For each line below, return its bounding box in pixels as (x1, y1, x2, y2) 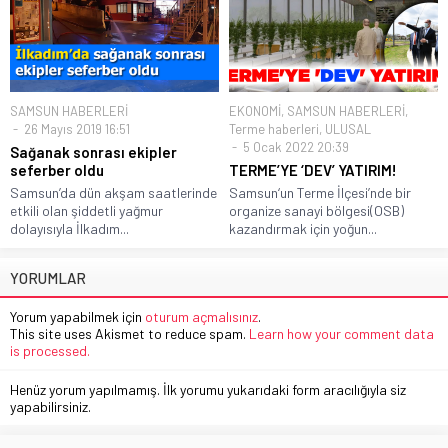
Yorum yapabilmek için (10, 307, 145, 325)
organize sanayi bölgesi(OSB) (229, 201, 404, 219)
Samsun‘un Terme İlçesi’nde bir (229, 183, 411, 201)
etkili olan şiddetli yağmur (10, 201, 163, 219)
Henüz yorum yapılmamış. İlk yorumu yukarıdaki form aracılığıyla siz (10, 380, 406, 398)
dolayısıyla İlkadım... (10, 219, 129, 237)
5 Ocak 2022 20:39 (240, 138, 349, 155)
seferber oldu (10, 160, 104, 179)
